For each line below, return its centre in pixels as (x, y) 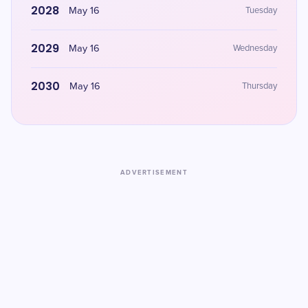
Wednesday (255, 48)
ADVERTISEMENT (154, 173)
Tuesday (261, 11)
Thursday (260, 86)
